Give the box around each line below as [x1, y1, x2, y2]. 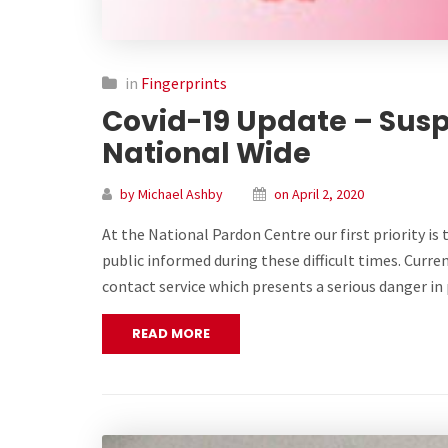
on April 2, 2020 [274, 184, 364, 203]
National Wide [102, 133, 311, 173]
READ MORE [132, 323, 210, 343]
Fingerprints [141, 72, 227, 93]
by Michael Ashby [120, 184, 223, 203]
